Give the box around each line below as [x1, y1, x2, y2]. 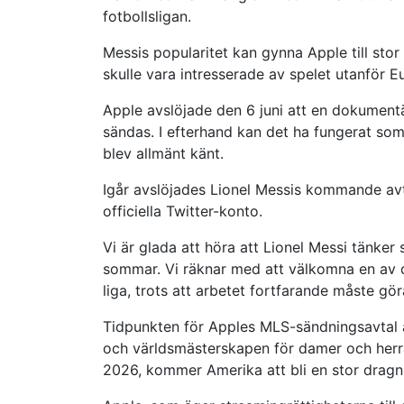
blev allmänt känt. [103, 144, 224, 162]
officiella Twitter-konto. [103, 202, 262, 220]
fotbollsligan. [103, 7, 191, 25]
